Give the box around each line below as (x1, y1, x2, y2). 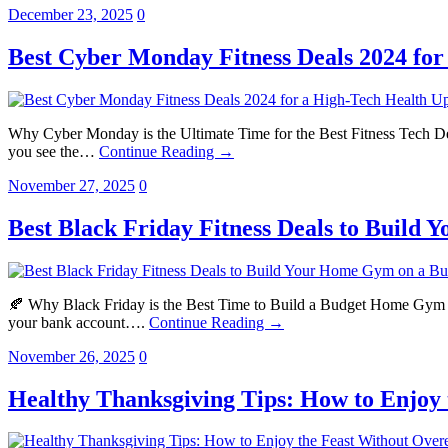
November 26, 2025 (8, 347, 135, 365)
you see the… (8, 142, 99, 160)
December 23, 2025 (8, 6, 133, 24)
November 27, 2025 (8, 176, 135, 194)
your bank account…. (8, 313, 149, 331)
